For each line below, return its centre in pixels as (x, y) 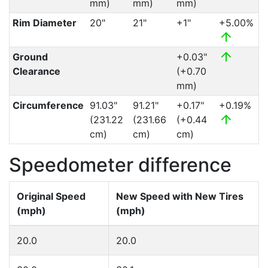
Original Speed (51, 196)
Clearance (36, 71)
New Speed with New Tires (180, 196)
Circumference (48, 105)
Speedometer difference (120, 165)
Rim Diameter (44, 23)
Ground (30, 57)
